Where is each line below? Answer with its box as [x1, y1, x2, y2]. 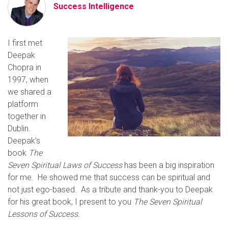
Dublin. [8, 123, 31, 133]
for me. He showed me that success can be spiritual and [8, 172, 210, 182]
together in [8, 111, 46, 121]
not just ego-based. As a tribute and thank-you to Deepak [8, 184, 213, 194]
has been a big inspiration [122, 160, 214, 170]
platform [8, 99, 38, 109]
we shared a [8, 87, 51, 97]
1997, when [8, 74, 48, 84]
